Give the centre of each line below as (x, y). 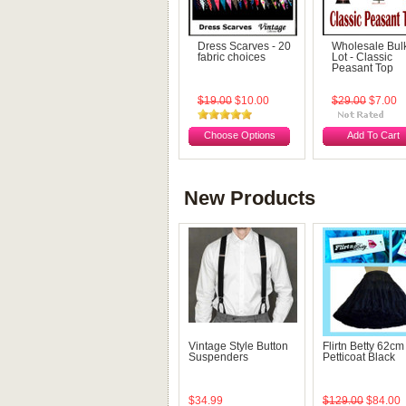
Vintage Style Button (238, 346)
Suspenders (218, 357)
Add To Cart (373, 135)
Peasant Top (362, 68)
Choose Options (239, 135)
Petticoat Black (359, 357)
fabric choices (232, 57)
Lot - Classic (362, 57)
